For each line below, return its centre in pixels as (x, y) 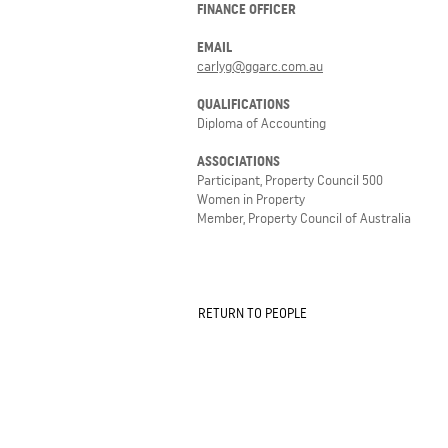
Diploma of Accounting (261, 123)
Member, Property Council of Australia (304, 218)
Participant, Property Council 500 (290, 180)
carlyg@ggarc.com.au (260, 66)
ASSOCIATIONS (238, 161)
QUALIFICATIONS (243, 104)
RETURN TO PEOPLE (252, 313)
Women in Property (251, 199)
